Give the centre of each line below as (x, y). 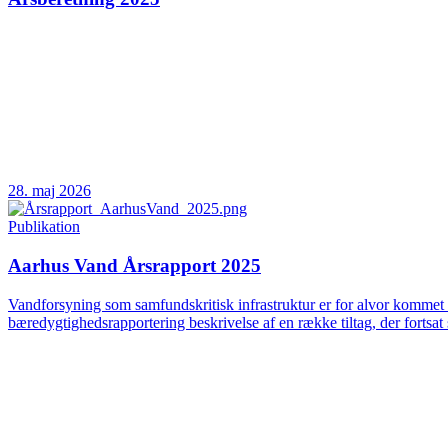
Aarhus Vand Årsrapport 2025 (134, 265)
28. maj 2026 (49, 191)
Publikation (44, 227)
